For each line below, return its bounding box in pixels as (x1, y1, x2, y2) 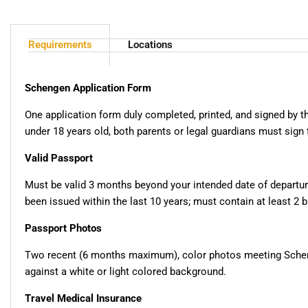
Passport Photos (25, 222, 102, 235)
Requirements (28, 38, 92, 52)
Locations (128, 38, 173, 52)
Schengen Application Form (25, 82, 151, 95)
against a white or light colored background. (25, 265, 226, 278)
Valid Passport (25, 152, 93, 165)
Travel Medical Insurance (25, 292, 142, 305)
